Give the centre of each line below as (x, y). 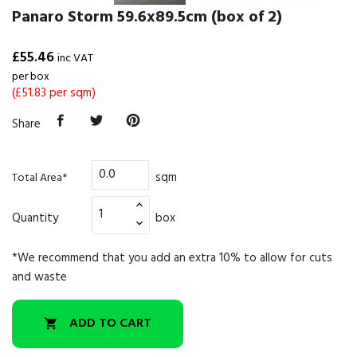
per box (31, 77)
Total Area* (39, 178)
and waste (39, 277)
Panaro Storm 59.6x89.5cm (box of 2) (147, 18)
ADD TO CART (110, 324)
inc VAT (75, 59)
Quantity (35, 218)
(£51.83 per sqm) (54, 93)
